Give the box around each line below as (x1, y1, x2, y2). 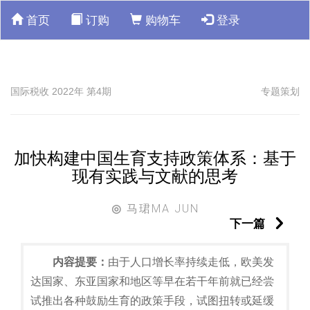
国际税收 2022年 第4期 (10, 86, 111, 97)
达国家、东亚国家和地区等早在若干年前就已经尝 (30, 275, 274, 287)
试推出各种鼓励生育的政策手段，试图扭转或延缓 (30, 295, 274, 307)
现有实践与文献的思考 (72, 167, 238, 185)
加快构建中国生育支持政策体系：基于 (14, 149, 296, 167)
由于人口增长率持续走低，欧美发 (108, 256, 274, 268)
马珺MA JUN (122, 202, 199, 215)
